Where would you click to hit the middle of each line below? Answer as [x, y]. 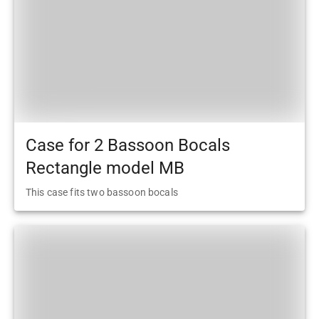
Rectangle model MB [105, 168]
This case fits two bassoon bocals [102, 193]
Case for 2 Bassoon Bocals [128, 146]
